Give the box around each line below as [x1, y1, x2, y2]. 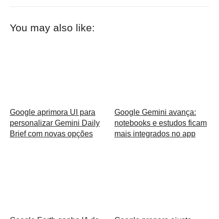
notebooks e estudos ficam [114, 119, 207, 128]
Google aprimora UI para [10, 108, 95, 117]
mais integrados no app [114, 130, 196, 138]
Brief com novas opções [10, 130, 93, 138]
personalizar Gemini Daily [10, 119, 100, 128]
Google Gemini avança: [114, 108, 196, 117]
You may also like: [10, 22, 95, 33]
